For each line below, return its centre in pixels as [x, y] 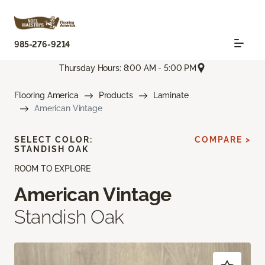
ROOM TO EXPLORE [52, 169]
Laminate [171, 96]
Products [116, 96]
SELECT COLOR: [54, 140]
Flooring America [46, 96]
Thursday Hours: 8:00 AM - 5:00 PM [128, 68]
